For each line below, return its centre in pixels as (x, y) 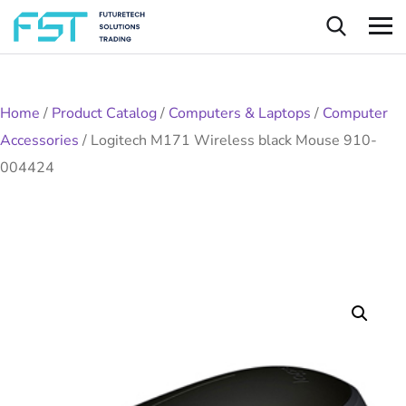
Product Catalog (104, 113)
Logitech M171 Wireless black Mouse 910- (234, 140)
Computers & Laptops (240, 113)
